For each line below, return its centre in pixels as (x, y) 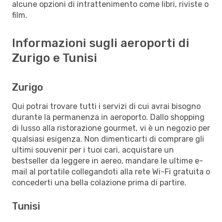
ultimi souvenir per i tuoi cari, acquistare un (93, 150)
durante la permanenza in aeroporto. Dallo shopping (108, 117)
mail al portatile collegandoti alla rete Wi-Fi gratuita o (111, 171)
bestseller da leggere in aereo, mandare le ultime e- (108, 161)
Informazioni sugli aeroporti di (101, 43)
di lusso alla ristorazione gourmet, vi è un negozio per (111, 128)
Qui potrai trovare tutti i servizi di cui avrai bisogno (106, 106)
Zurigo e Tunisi (55, 58)
